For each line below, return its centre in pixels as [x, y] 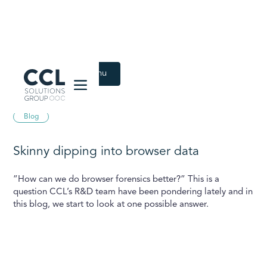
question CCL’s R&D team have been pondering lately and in [133, 192]
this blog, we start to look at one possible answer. [111, 205]
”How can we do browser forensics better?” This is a [117, 180]
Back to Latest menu [67, 74]
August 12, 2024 [42, 99]
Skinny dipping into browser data [106, 152]
